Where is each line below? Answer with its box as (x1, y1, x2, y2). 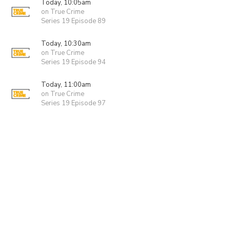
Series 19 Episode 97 (41, 99, 106, 108)
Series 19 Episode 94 (41, 57, 106, 67)
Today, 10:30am (41, 39, 91, 48)
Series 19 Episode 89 (41, 16, 106, 26)
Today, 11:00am (41, 80, 91, 89)
